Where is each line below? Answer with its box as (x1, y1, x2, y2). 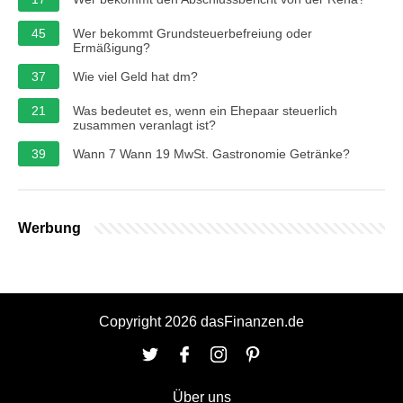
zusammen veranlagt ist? (73, 117, 216, 132)
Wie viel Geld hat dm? (73, 68, 198, 84)
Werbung (18, 219, 81, 236)
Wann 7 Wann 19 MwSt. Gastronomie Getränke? (73, 146, 350, 161)
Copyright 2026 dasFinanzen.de (99, 313, 304, 329)
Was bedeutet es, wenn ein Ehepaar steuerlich (73, 103, 337, 118)
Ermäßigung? (73, 40, 150, 55)
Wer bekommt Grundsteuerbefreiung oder (73, 25, 312, 40)
